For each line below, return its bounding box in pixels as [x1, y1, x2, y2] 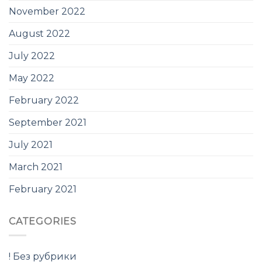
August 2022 [9, 27, 70, 39]
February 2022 [9, 94, 79, 106]
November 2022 [9, 5, 85, 17]
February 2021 [9, 183, 77, 195]
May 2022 [9, 72, 54, 84]
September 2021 [9, 116, 87, 128]
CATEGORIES [9, 215, 77, 227]
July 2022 [9, 50, 55, 61]
